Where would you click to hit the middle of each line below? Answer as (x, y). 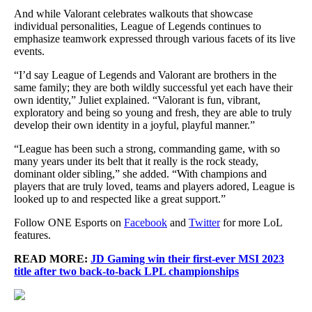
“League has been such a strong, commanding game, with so (147, 149)
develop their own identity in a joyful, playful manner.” (134, 125)
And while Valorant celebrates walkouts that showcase (133, 14)
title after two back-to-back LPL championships (126, 271)
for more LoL (251, 223)
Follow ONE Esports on (69, 223)
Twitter (204, 223)
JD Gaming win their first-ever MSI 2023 (187, 259)
